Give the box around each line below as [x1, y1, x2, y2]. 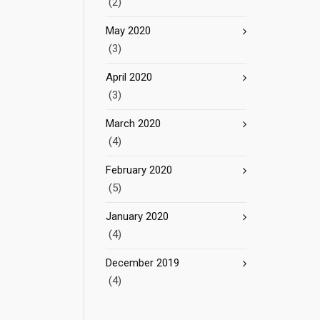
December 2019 [106, 256, 179, 269]
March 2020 [106, 117, 161, 130]
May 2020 [106, 24, 151, 37]
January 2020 [106, 210, 169, 223]
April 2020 [106, 71, 152, 84]
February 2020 [106, 164, 172, 176]
